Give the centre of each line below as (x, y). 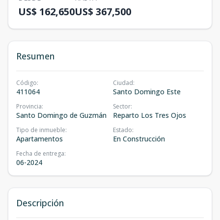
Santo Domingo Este (147, 92)
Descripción (40, 203)
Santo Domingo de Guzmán (61, 115)
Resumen (35, 56)
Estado (123, 130)
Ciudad (123, 83)
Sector (122, 106)
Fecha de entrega (40, 153)
